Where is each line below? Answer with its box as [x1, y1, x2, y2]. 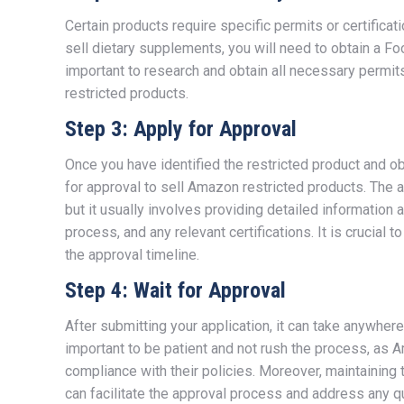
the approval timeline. [65, 245, 199, 263]
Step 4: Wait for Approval [65, 277, 286, 303]
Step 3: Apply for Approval [65, 115, 297, 142]
